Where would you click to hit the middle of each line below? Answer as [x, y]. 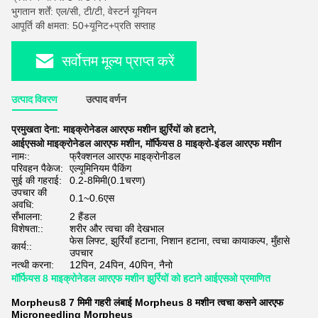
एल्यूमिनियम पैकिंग [100, 168]
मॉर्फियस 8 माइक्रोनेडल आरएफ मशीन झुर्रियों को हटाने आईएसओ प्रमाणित [141, 278]
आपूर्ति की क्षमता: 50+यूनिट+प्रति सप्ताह [83, 26]
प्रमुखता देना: [37, 129]
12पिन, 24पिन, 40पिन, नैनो [121, 265]
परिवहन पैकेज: [37, 168]
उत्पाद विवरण [34, 99]
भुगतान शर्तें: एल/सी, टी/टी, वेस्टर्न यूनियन [84, 11]
